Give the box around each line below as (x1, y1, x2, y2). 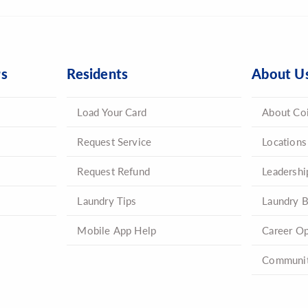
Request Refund (77, 163, 150, 178)
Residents (67, 63, 129, 83)
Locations (262, 133, 307, 148)
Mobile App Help (77, 222, 157, 237)
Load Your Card (77, 104, 146, 119)
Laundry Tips (77, 192, 137, 208)
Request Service (77, 133, 152, 148)
